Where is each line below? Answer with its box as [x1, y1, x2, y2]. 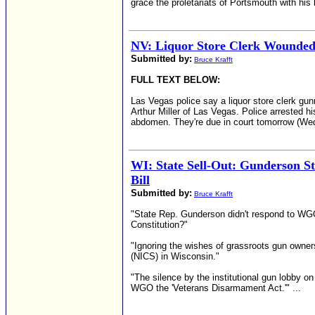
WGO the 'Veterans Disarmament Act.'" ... [131, 283, 301, 293]
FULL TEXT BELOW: [131, 75, 220, 85]
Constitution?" [131, 219, 188, 230]
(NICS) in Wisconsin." [131, 251, 219, 262]
